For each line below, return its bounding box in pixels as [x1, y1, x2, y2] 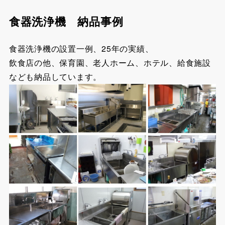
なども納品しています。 [9, 71, 102, 83]
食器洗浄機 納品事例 [9, 13, 124, 29]
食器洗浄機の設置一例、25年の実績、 [9, 43, 154, 55]
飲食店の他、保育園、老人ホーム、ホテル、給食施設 [9, 57, 211, 69]
